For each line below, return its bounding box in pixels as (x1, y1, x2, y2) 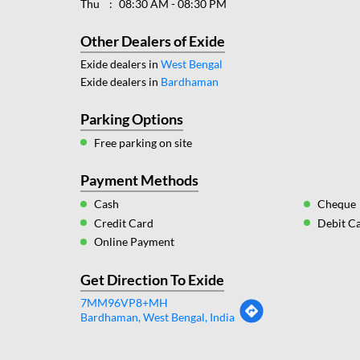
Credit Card (93, 216, 153, 231)
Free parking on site (93, 136, 192, 150)
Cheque (317, 197, 357, 211)
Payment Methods (80, 171, 198, 190)
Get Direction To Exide (80, 270, 224, 288)
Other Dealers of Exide (80, 31, 225, 50)
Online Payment (93, 235, 174, 249)
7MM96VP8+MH (80, 295, 168, 309)
